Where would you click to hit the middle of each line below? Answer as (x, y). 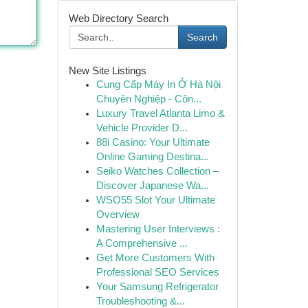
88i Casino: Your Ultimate (153, 142)
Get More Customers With (155, 258)
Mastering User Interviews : (158, 229)
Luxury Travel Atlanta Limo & (160, 113)
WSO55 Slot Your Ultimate (155, 200)
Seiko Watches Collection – (157, 171)
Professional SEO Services (157, 272)
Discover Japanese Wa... (152, 186)
